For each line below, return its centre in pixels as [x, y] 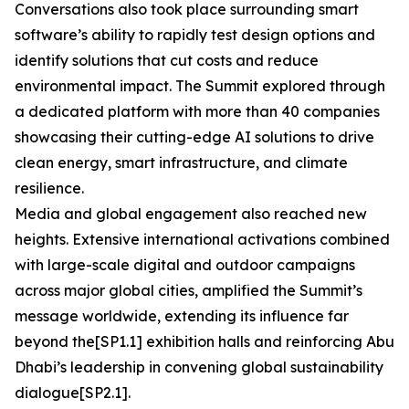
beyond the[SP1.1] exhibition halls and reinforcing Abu [204, 341]
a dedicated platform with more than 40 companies [197, 111]
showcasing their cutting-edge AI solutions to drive [194, 137]
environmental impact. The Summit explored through [200, 86]
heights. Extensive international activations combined [202, 239]
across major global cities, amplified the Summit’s [189, 290]
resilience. [49, 188]
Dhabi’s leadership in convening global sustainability [199, 367]
